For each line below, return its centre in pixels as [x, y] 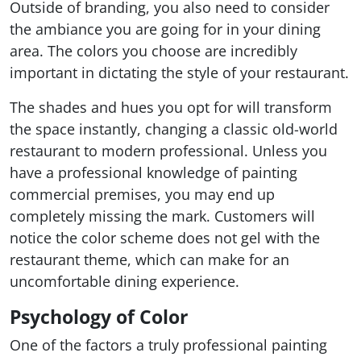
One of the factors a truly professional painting [168, 345]
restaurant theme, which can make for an [149, 259]
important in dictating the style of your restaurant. [179, 73]
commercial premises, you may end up [142, 194]
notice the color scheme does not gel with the [165, 238]
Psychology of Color [99, 317]
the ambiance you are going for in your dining [165, 29]
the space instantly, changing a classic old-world [174, 129]
